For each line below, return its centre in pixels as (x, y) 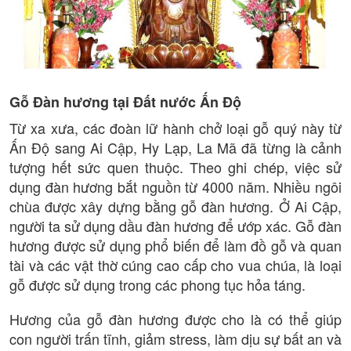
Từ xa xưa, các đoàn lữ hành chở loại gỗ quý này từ (175, 127)
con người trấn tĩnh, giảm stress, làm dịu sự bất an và (175, 339)
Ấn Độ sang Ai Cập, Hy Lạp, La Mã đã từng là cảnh (175, 147)
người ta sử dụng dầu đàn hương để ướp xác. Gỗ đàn (175, 225)
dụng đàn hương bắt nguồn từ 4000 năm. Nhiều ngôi (175, 186)
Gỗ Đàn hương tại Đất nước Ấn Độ (125, 101)
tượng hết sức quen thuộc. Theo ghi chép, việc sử (175, 166)
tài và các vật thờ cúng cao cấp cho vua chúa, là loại (175, 264)
